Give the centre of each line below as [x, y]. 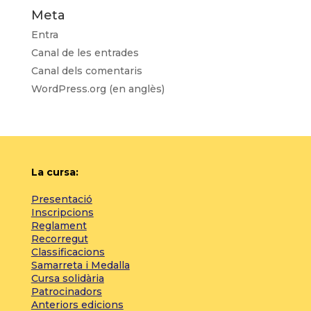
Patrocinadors [66, 292]
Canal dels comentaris [86, 71]
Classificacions [68, 252]
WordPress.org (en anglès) [98, 89]
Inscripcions [62, 212]
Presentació [61, 199]
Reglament [59, 226]
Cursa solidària [67, 278]
